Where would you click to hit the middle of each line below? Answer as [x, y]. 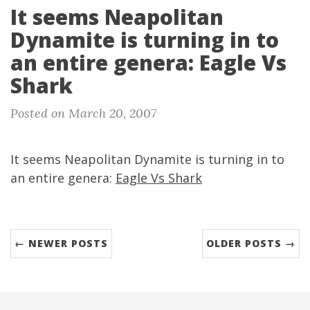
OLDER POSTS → [251, 243]
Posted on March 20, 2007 [83, 113]
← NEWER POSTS [61, 243]
